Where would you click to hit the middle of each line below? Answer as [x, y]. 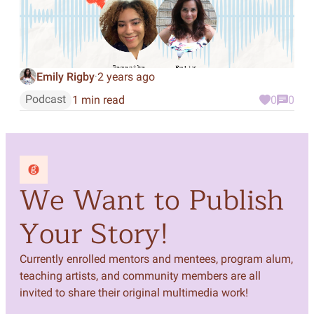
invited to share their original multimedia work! [134, 293]
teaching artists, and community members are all [140, 276]
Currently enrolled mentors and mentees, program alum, [156, 259]
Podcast [45, 99]
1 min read [98, 100]
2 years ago [126, 76]
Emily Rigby [65, 76]
